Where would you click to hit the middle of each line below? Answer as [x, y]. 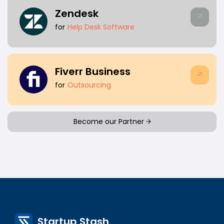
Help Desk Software [101, 27]
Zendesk [77, 13]
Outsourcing [89, 85]
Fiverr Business [93, 71]
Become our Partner [109, 121]
